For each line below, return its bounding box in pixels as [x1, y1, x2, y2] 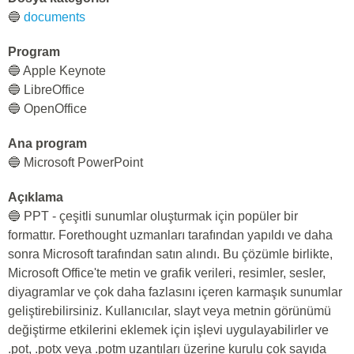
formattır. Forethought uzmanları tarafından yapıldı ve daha [8, 228, 333, 242]
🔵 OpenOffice [8, 102, 87, 115]
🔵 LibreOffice [8, 83, 85, 96]
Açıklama [8, 190, 63, 204]
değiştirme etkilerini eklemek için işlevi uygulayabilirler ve [8, 323, 329, 337]
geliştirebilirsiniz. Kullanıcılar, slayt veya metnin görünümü [8, 304, 331, 318]
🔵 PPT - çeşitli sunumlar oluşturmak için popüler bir [8, 209, 298, 223]
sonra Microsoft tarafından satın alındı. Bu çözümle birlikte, [8, 247, 333, 261]
